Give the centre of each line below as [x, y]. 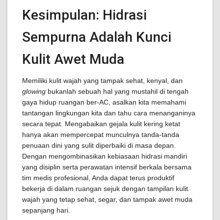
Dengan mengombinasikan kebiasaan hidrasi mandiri [105, 156]
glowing [34, 91]
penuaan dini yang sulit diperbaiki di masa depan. [99, 145]
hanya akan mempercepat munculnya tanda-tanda [101, 135]
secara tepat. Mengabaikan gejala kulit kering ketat [101, 124]
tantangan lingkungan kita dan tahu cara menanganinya [109, 113]
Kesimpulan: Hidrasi [84, 15]
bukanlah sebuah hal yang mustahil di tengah [117, 91]
